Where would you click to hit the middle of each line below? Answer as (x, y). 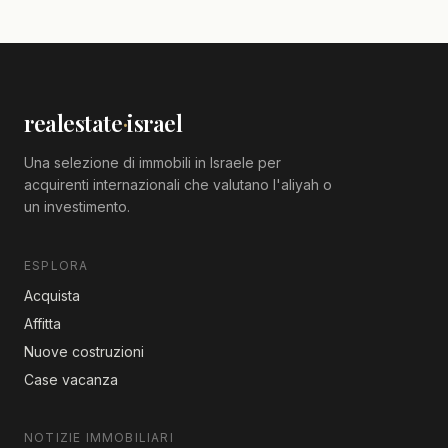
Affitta (42, 323)
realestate (73, 122)
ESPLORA (56, 265)
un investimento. (77, 206)
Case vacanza (71, 379)
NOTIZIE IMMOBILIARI (99, 437)
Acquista (52, 295)
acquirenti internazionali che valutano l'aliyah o (178, 184)
